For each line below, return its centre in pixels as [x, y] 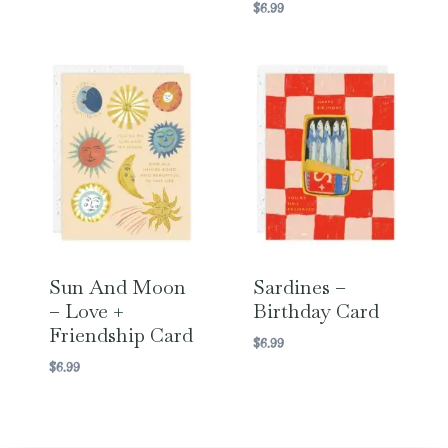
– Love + [86, 311]
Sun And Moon [117, 287]
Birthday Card [315, 311]
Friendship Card [120, 335]
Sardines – [299, 287]
